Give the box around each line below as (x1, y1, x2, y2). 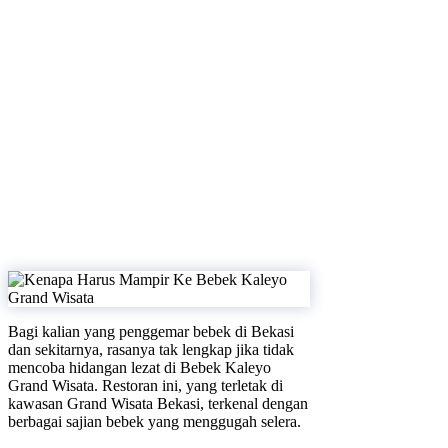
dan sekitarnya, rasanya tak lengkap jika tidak (8, 340, 294, 358)
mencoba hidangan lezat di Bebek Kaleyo (8, 358, 271, 376)
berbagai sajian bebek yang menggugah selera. (8, 412, 301, 430)
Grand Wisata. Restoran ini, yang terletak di (8, 376, 283, 394)
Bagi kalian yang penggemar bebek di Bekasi (8, 322, 294, 340)
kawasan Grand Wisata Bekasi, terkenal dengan (8, 394, 308, 412)
